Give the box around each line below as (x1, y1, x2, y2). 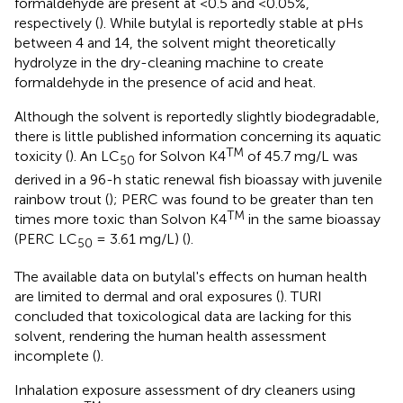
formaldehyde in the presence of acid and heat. (14, 73, 316, 91)
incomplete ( (14, 347, 96, 365)
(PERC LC (14, 229, 77, 247)
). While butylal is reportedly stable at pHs (99, 13, 363, 31)
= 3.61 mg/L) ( (93, 229, 186, 247)
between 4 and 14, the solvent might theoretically (14, 33, 336, 51)
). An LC (69, 147, 120, 165)
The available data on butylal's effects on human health (14, 268, 367, 286)
